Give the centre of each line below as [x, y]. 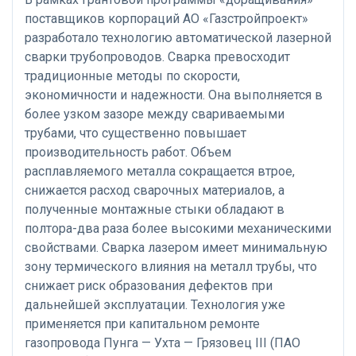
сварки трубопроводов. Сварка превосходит [157, 57]
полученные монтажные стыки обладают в [155, 210]
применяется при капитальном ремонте [142, 324]
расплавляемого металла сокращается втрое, [160, 172]
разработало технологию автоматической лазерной [178, 38]
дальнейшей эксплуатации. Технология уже [155, 305]
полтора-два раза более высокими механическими [178, 229]
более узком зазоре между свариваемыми [155, 114]
